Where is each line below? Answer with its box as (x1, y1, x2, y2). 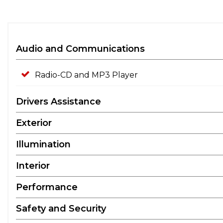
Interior (16, 160, 50, 171)
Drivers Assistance (16, 96, 101, 107)
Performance (16, 181, 78, 193)
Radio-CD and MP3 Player (35, 70, 138, 80)
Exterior (16, 117, 52, 128)
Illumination (16, 138, 71, 150)
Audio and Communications (16, 43, 145, 54)
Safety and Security (16, 203, 106, 214)
